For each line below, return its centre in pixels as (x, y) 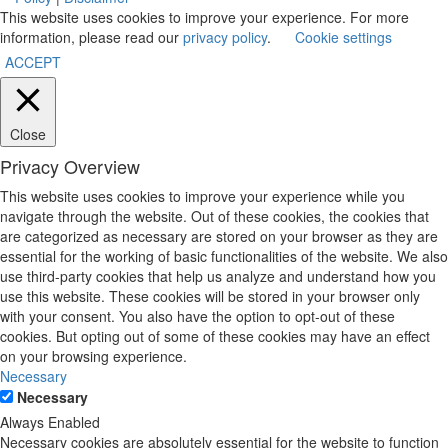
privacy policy (225, 36)
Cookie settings (343, 36)
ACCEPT (33, 61)
